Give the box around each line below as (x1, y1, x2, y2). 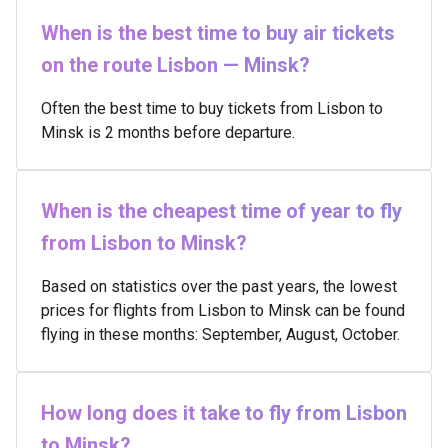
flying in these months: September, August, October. (41, 325, 400, 344)
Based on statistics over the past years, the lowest (41, 277, 397, 296)
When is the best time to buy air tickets (41, 21, 395, 45)
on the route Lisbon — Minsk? (41, 53, 310, 77)
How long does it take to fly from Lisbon (41, 401, 407, 425)
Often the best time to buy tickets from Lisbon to (41, 99, 383, 118)
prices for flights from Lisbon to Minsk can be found (41, 301, 405, 320)
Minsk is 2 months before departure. (41, 123, 295, 142)
